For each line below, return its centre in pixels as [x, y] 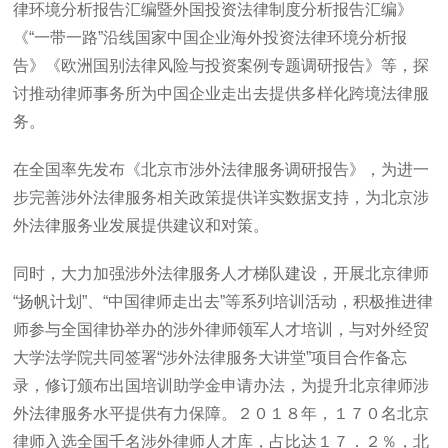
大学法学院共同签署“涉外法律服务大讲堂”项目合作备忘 [210, 357]
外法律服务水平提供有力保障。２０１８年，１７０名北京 [221, 413]
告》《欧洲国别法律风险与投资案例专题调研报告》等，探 [221, 65]
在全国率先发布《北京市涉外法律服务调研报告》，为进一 [221, 169]
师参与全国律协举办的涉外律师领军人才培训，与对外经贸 [221, 329]
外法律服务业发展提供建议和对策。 [141, 225]
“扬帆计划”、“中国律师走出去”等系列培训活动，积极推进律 [223, 301]
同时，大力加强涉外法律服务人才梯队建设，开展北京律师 [221, 273]
